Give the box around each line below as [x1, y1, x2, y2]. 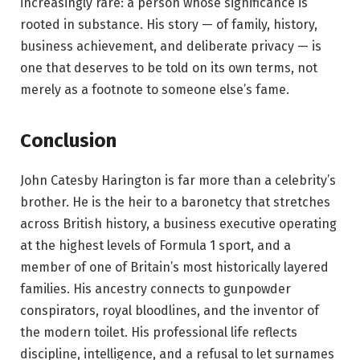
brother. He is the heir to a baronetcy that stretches [20, 194, 330, 211]
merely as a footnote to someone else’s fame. [20, 81, 289, 97]
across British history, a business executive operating [20, 216, 337, 232]
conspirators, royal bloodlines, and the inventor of [20, 303, 319, 319]
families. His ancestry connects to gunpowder [20, 281, 291, 297]
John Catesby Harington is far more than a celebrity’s [20, 173, 336, 189]
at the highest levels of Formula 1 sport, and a [20, 238, 291, 254]
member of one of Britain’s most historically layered [20, 260, 329, 276]
